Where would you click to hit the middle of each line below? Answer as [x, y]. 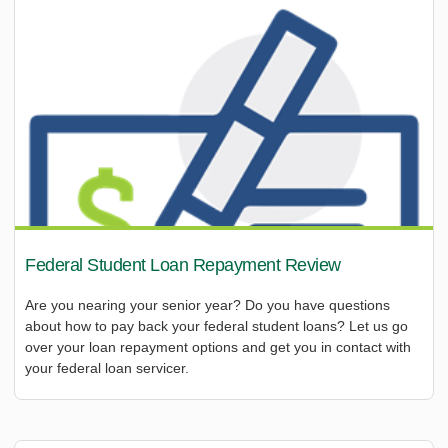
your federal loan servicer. [107, 367]
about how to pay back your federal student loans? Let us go [216, 325]
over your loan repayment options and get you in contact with [218, 346]
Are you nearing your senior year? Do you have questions [207, 304]
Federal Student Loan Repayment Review [183, 264]
